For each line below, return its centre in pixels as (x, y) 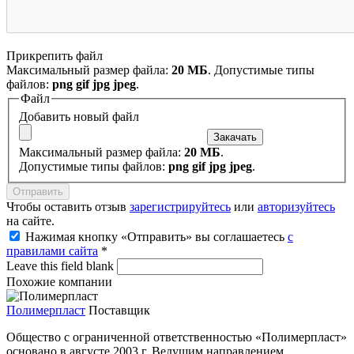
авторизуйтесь (296, 207)
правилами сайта (52, 251)
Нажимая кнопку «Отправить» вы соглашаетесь (156, 237)
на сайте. (30, 221)
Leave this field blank (62, 266)
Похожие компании (59, 282)
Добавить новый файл (79, 117)
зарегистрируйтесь (180, 207)
